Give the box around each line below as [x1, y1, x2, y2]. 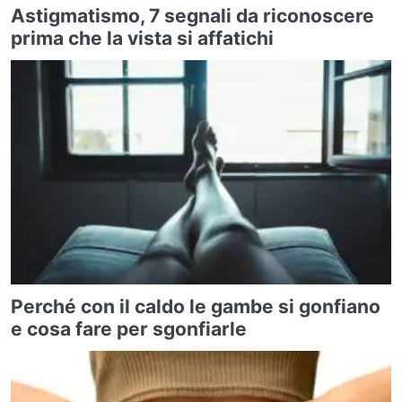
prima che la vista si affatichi [11, 26, 274, 49]
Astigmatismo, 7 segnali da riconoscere [11, 4, 374, 27]
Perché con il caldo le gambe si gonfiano [11, 294, 380, 318]
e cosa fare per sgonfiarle [11, 317, 247, 340]
